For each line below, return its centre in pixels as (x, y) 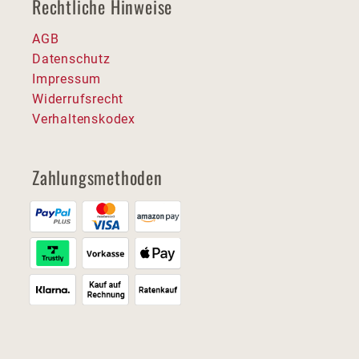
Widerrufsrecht (78, 99)
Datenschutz (71, 58)
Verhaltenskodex (84, 119)
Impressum (67, 79)
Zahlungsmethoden (97, 177)
